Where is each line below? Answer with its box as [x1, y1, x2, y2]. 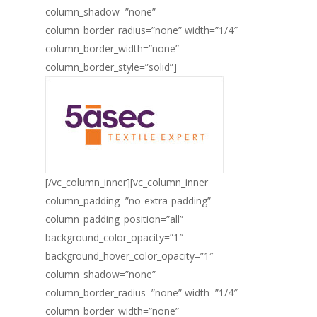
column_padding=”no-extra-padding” [45, 194, 211, 207]
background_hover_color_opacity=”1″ [45, 249, 214, 263]
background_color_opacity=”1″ [45, 231, 183, 244]
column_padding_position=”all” [45, 212, 183, 226]
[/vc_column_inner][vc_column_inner [45, 175, 208, 189]
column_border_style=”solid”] [45, 60, 177, 74]
